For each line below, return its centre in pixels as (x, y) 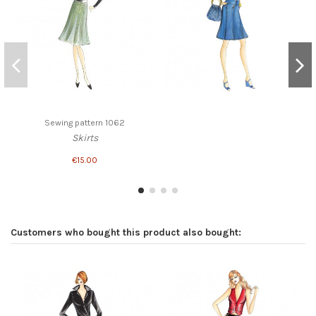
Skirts (85, 138)
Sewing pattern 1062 (85, 122)
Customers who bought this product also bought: (126, 232)
